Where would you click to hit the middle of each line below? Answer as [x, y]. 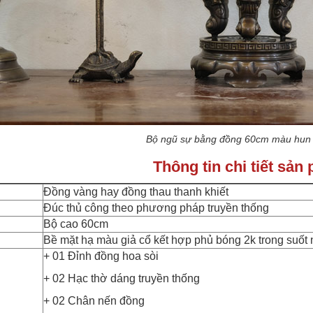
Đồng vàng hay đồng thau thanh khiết [136, 191]
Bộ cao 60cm [76, 224]
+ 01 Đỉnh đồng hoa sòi [101, 256]
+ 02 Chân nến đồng [94, 300]
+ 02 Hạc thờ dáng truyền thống [123, 278]
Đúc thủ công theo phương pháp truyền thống [156, 208]
